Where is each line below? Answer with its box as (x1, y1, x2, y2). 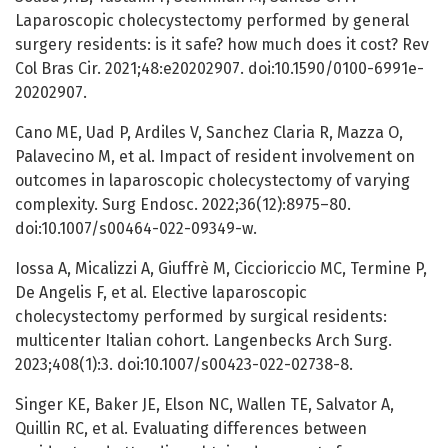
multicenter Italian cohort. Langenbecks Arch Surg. (15, 331, 392, 351)
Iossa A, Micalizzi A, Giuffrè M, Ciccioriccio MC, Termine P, (15, 259, 427, 279)
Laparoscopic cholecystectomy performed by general (15, 11, 409, 31)
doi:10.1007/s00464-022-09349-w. (15, 219, 257, 239)
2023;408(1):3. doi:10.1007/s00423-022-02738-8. (15, 355, 353, 375)
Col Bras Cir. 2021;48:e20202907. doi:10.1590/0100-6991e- (15, 59, 424, 79)
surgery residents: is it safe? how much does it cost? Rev (15, 35, 429, 55)
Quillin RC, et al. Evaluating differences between (15, 419, 367, 439)
